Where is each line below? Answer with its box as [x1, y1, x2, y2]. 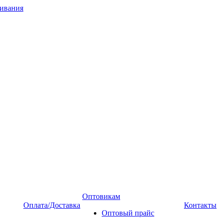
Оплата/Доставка [23, 201, 80, 209]
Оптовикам [82, 192, 120, 200]
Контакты [184, 201, 217, 209]
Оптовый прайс [102, 209, 154, 217]
